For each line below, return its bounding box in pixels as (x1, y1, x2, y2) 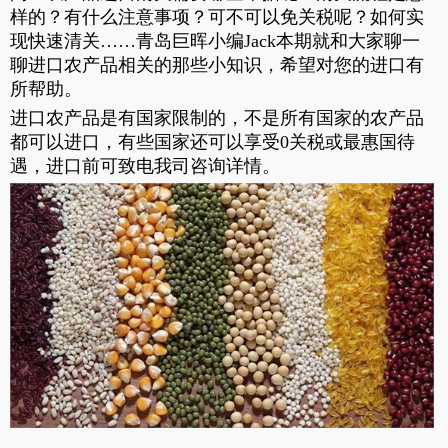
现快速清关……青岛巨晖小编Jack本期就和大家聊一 (10, 30, 420, 51)
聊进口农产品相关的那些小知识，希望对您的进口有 (10, 54, 424, 75)
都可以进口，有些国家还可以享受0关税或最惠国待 (10, 131, 415, 152)
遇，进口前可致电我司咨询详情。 (10, 155, 280, 176)
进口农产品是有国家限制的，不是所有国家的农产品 (10, 107, 424, 128)
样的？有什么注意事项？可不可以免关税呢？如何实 (10, 6, 424, 27)
